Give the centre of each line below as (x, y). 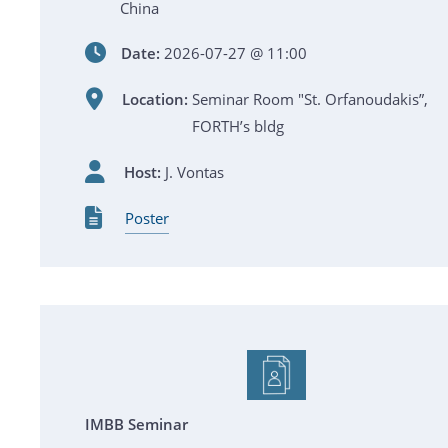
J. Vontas (194, 171)
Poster (146, 217)
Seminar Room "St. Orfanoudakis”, (309, 99)
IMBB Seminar (136, 424)
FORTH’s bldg (237, 126)
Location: (154, 99)
